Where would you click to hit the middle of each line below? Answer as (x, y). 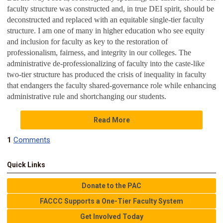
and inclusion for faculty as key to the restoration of (87, 42)
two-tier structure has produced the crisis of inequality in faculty (107, 75)
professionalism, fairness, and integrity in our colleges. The (99, 53)
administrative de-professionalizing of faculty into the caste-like (106, 64)
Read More (111, 120)
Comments (32, 140)
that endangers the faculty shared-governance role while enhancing (111, 86)
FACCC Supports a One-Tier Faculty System (111, 201)
